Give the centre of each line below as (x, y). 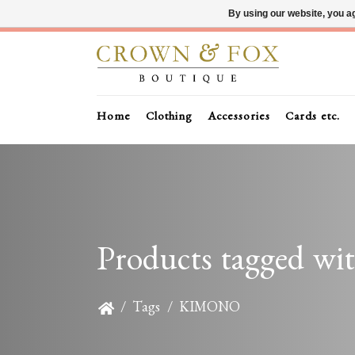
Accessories (239, 118)
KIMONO (210, 310)
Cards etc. (313, 118)
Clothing (169, 118)
